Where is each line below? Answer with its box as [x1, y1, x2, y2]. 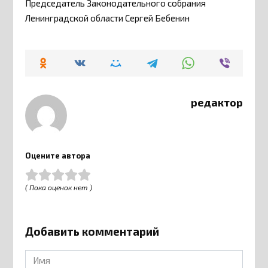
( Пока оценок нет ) [25, 183, 93, 192]
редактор [190, 96, 243, 109]
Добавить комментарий [25, 224, 160, 238]
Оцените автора [25, 150, 91, 160]
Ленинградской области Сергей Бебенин [25, 13, 190, 24]
